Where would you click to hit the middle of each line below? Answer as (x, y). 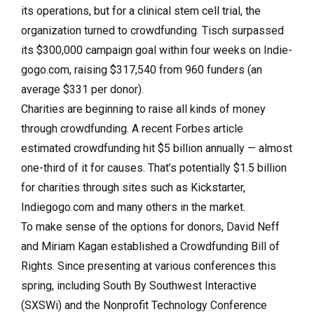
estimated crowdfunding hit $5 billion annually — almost (157, 148)
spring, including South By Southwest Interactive (139, 286)
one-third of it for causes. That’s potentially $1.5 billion (154, 168)
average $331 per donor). (82, 89)
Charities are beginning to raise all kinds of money (143, 109)
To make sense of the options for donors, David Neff (150, 227)
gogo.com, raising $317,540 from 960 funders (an (142, 70)
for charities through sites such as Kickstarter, (133, 187)
